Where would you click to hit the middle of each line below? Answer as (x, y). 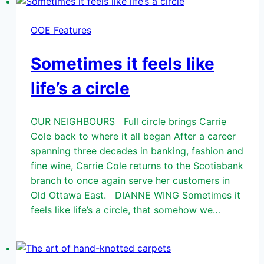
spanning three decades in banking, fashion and (137, 151)
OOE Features (61, 30)
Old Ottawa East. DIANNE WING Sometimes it (136, 195)
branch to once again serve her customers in (130, 181)
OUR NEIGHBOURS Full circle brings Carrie (128, 122)
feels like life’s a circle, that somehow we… (126, 210)
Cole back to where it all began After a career (133, 136)
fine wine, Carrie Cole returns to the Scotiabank (137, 166)
